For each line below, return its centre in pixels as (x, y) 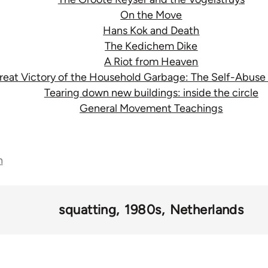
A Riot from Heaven (151, 62)
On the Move (151, 15)
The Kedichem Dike (151, 46)
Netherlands (207, 210)
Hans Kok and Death (151, 31)
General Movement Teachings (151, 109)
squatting (88, 210)
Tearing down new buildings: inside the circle (151, 93)
